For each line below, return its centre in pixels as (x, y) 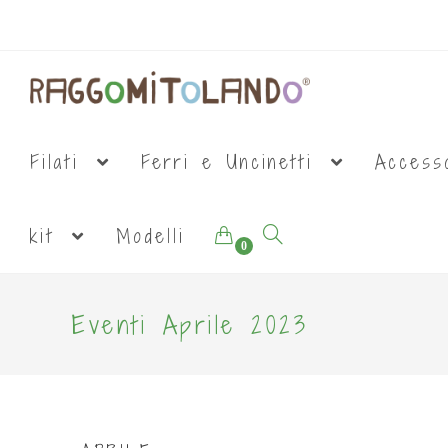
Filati (60, 162)
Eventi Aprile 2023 (190, 324)
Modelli (150, 236)
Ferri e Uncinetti (233, 162)
